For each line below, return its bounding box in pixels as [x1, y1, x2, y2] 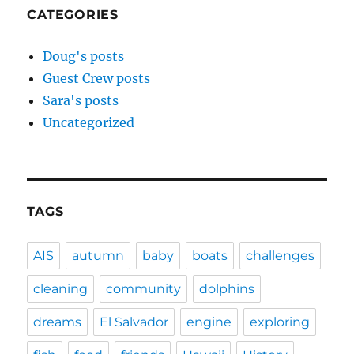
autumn [72, 248, 125, 264]
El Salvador [100, 314, 169, 330]
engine [186, 314, 232, 330]
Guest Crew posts [43, 70, 151, 87]
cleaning [33, 281, 88, 297]
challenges [246, 248, 315, 264]
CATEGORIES [27, 7, 119, 23]
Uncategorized [43, 115, 135, 131]
